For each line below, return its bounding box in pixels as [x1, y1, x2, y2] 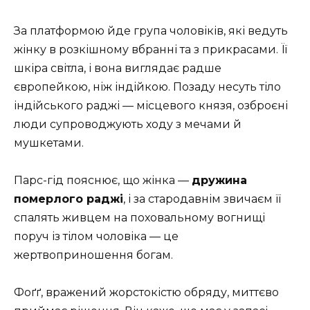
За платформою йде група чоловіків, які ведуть [14, 24, 288, 37]
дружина [192, 174, 247, 188]
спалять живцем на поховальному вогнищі [14, 211, 265, 225]
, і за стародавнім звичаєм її [123, 192, 281, 206]
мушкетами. [14, 136, 84, 149]
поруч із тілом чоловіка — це [14, 230, 179, 244]
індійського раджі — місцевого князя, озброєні [14, 98, 288, 112]
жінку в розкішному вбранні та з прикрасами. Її [14, 42, 287, 56]
